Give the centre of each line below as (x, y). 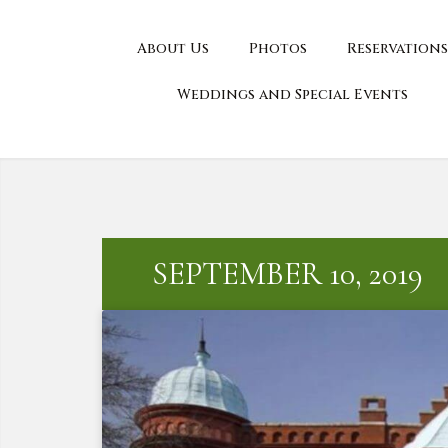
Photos (277, 48)
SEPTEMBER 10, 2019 (287, 273)
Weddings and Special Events (292, 94)
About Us (172, 48)
